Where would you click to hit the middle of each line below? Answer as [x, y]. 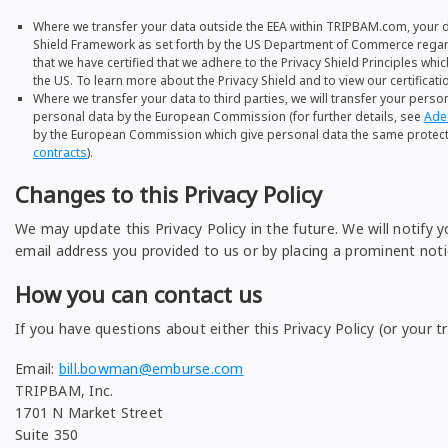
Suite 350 [47, 434]
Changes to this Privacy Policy [168, 194]
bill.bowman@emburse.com [151, 368]
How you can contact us [138, 294]
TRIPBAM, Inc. [64, 390]
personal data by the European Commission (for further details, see [228, 116]
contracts [60, 152]
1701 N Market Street [89, 412]
